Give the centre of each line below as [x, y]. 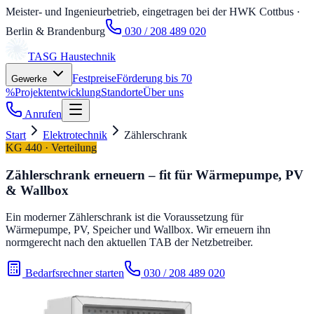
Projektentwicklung [58, 92]
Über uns [163, 92]
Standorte [122, 92]
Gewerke [30, 79]
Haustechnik [88, 56]
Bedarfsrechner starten [75, 273]
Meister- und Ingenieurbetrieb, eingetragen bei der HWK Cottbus [150, 12]
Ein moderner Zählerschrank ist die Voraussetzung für [124, 217]
